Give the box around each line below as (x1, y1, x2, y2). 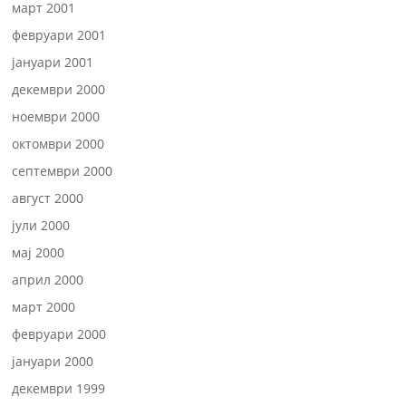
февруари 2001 (12, 26, 107, 43)
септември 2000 (12, 162, 113, 179)
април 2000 (12, 271, 84, 288)
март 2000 (12, 298, 76, 315)
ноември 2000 (12, 108, 101, 125)
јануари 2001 (12, 53, 94, 71)
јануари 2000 (12, 353, 94, 370)
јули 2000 (12, 217, 71, 234)
